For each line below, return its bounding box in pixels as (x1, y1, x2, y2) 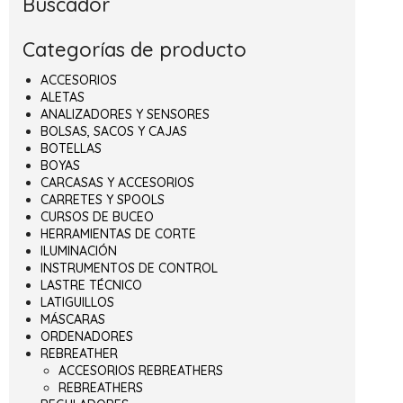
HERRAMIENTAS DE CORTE (40, 226, 196, 243)
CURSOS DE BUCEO (40, 209, 154, 226)
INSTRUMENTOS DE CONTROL (40, 260, 218, 277)
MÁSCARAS (40, 311, 105, 328)
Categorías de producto (22, 37, 246, 63)
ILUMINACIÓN (40, 243, 117, 260)
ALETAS (40, 89, 85, 106)
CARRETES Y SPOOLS (40, 192, 165, 209)
